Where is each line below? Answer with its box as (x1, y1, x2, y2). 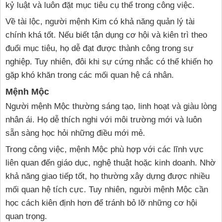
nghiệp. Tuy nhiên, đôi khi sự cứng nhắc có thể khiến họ (5, 57, 213, 67)
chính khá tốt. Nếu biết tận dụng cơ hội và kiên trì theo (5, 30, 207, 40)
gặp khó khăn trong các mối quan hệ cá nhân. (5, 70, 174, 80)
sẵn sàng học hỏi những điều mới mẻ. (5, 128, 145, 138)
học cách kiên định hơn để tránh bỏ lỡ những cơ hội (5, 198, 197, 208)
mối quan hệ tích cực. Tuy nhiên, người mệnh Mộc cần (5, 185, 208, 195)
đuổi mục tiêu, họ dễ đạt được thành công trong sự (5, 44, 193, 54)
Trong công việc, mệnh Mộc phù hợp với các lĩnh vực (5, 145, 204, 155)
